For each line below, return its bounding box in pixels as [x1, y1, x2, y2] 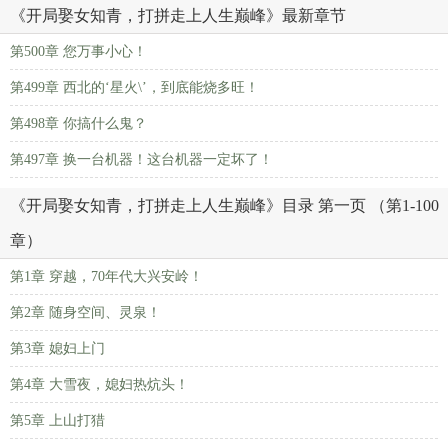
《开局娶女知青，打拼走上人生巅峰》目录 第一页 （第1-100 [10, 197, 439, 214]
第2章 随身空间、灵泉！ [10, 305, 161, 320]
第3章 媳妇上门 [10, 341, 105, 356]
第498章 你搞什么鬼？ [10, 116, 147, 131]
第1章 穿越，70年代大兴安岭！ [10, 269, 203, 284]
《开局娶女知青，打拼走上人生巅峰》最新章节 [10, 7, 346, 24]
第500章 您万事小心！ [10, 44, 147, 59]
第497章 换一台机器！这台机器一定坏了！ [10, 152, 273, 167]
